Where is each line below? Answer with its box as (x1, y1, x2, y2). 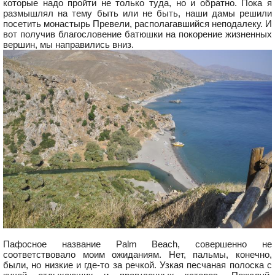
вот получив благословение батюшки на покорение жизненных (3, 28, 272, 39)
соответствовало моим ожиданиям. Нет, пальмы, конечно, (3, 249, 272, 260)
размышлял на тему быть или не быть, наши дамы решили (3, 7, 272, 18)
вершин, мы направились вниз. (3, 39, 134, 50)
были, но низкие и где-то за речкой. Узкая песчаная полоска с (3, 259, 272, 270)
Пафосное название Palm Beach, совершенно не (3, 238, 272, 249)
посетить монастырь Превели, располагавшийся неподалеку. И (3, 18, 272, 29)
